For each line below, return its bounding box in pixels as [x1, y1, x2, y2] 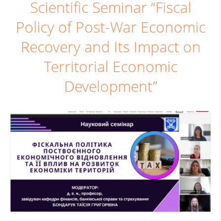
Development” [64, 76, 157, 96]
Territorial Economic [43, 57, 178, 76]
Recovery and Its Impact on [20, 37, 201, 57]
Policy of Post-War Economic [15, 17, 206, 37]
